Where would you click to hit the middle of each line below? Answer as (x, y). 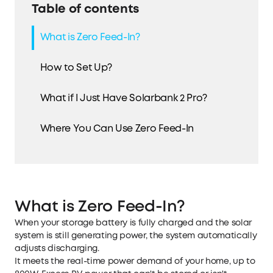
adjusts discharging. (57, 249)
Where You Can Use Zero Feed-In (117, 129)
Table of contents (86, 9)
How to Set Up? (76, 68)
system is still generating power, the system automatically (136, 236)
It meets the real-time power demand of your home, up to (135, 262)
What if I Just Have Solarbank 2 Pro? (124, 98)
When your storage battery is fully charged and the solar (133, 223)
